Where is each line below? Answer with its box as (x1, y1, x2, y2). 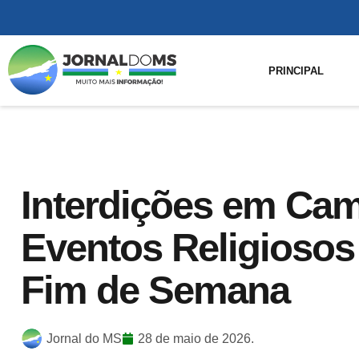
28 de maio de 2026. (138, 331, 254, 345)
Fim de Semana (21, 268, 289, 312)
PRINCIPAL (268, 64, 325, 77)
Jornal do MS (46, 331, 122, 345)
